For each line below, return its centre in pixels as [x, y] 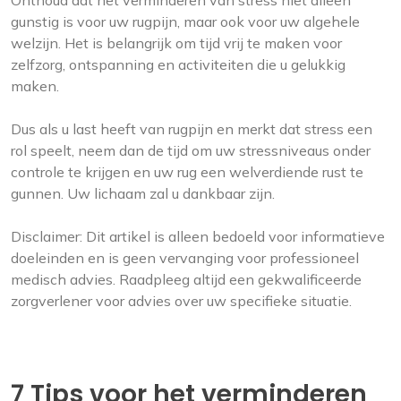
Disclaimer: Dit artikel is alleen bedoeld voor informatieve [198, 237]
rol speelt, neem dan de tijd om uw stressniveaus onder [191, 151]
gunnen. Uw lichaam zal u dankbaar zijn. [143, 194]
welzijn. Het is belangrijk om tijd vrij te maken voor [176, 43]
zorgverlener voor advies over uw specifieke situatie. [181, 301]
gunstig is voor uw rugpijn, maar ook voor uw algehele [185, 22]
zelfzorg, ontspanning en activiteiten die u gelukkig [178, 65]
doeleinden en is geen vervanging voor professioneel [185, 258]
